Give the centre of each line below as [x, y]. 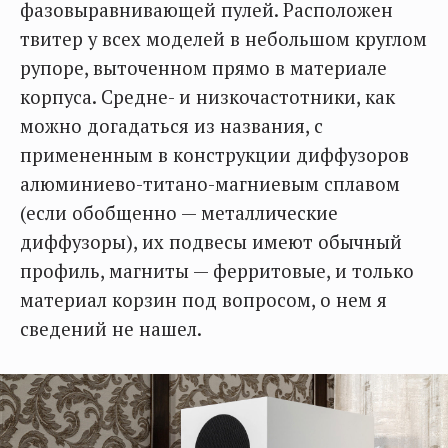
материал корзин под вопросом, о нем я [203, 300]
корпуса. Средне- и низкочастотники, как [207, 97]
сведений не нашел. [111, 329]
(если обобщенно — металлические [179, 213]
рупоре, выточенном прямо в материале [203, 68]
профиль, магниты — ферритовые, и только [217, 271]
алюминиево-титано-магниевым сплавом [210, 184]
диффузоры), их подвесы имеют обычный [211, 242]
